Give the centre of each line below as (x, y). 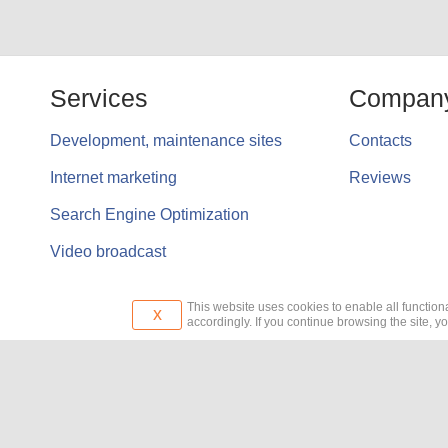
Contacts (380, 140)
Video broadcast (108, 251)
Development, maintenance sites (166, 140)
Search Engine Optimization (149, 214)
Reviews (379, 177)
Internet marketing (113, 177)
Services (99, 98)
